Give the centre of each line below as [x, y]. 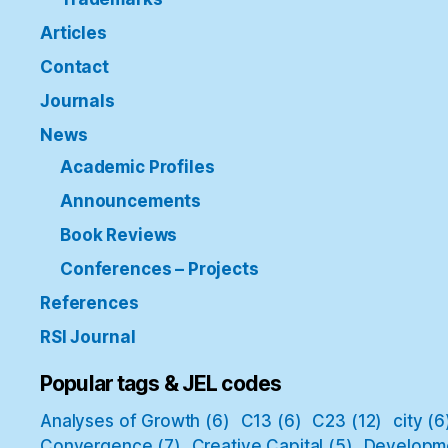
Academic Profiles [137, 166]
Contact [74, 66]
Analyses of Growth [120, 420]
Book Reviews [119, 234]
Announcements [131, 200]
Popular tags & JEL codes [161, 383]
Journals [77, 100]
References [89, 302]
